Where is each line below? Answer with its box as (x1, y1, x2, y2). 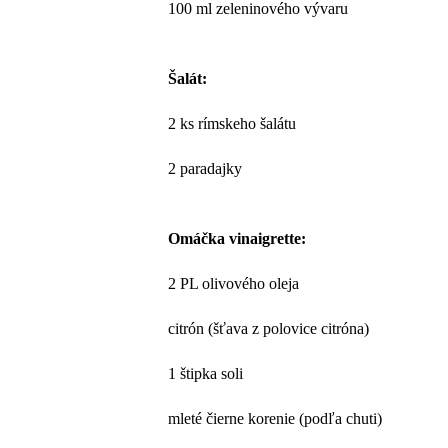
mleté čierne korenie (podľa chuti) (168, 409, 383, 427)
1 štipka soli (168, 364, 244, 382)
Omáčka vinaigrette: (168, 229, 307, 247)
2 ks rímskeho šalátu (168, 114, 297, 132)
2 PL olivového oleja (168, 274, 300, 292)
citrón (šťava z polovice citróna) (168, 319, 370, 337)
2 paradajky (168, 159, 243, 177)
